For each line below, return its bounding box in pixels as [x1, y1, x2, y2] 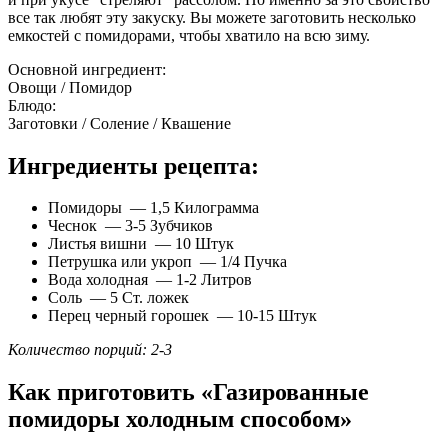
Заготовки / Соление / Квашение [8, 114, 231, 132]
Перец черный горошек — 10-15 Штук [48, 307, 317, 325]
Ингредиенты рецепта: [8, 152, 259, 179]
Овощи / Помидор [8, 78, 132, 96]
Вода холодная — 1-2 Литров [48, 271, 252, 289]
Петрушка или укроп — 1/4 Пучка [48, 253, 287, 271]
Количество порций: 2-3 [8, 341, 172, 359]
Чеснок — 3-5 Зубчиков [48, 217, 213, 235]
